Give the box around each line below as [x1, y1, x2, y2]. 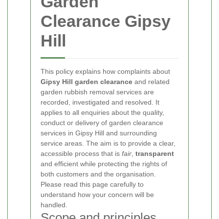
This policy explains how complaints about [41, 67, 170, 76]
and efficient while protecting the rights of [41, 160, 167, 168]
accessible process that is [41, 150, 122, 158]
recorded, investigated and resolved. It [41, 98, 159, 107]
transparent [135, 150, 174, 158]
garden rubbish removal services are [41, 88, 154, 96]
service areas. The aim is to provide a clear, [41, 139, 175, 148]
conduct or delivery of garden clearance [41, 119, 163, 127]
